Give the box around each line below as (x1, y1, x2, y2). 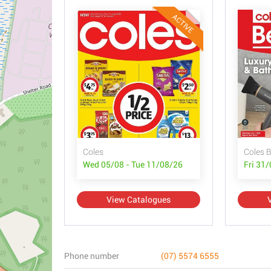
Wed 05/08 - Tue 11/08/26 (83, 160, 183, 169)
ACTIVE (171, 12, 195, 35)
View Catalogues (106, 195, 171, 204)
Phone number (64, 251, 119, 261)
